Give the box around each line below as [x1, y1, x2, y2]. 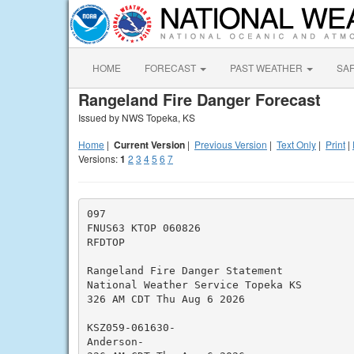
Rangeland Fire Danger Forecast [78, 88, 321, 111]
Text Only [277, 137, 316, 151]
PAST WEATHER [230, 61, 305, 74]
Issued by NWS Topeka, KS [78, 111, 195, 124]
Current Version [114, 137, 185, 152]
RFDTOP [86, 235, 125, 248]
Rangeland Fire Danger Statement [86, 264, 283, 277]
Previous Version [194, 137, 267, 151]
